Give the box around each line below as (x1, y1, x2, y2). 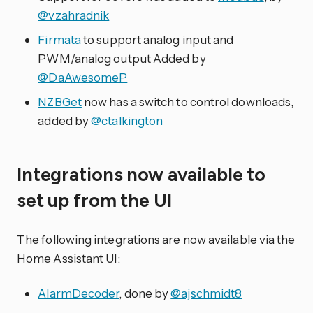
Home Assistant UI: (17, 251, 121, 266)
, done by (119, 285, 171, 300)
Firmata (38, 31, 81, 47)
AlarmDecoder (38, 285, 119, 300)
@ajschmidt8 (170, 285, 242, 300)
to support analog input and (81, 31, 234, 47)
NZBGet (38, 94, 82, 109)
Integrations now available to (17, 163, 266, 187)
